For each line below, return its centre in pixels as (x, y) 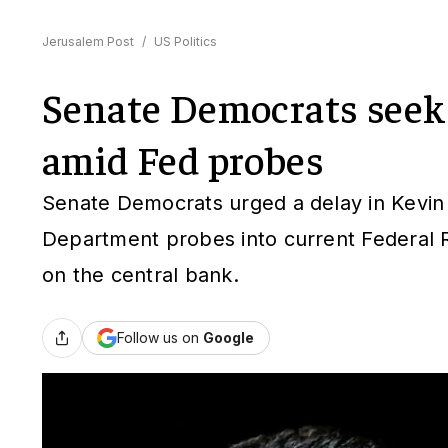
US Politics (185, 41)
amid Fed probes (183, 158)
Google (229, 337)
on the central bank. (140, 275)
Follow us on (160, 337)
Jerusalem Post (88, 41)
